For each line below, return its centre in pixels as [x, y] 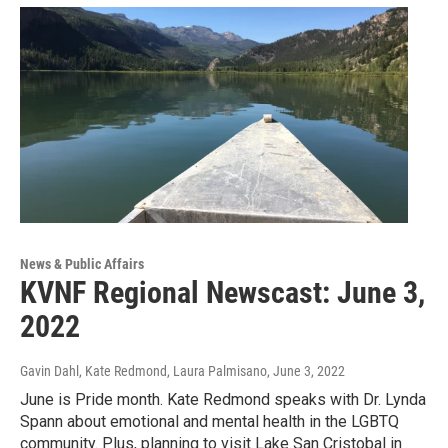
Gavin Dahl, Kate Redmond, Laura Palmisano [143, 370]
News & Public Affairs [82, 263]
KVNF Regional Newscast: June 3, [222, 292]
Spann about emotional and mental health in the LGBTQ [209, 421]
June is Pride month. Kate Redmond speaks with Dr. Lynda [223, 399]
